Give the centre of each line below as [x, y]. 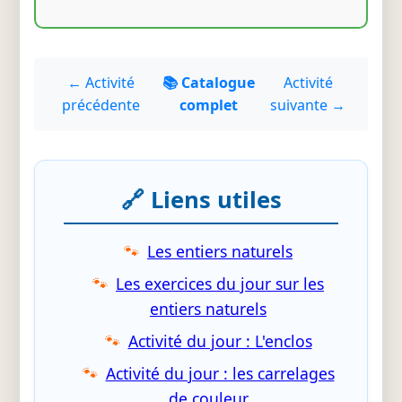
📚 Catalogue [208, 83]
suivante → [308, 105]
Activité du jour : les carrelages [220, 374]
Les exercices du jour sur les [220, 284]
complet [208, 105]
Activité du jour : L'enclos [220, 341]
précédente [101, 105]
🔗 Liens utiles [201, 200]
